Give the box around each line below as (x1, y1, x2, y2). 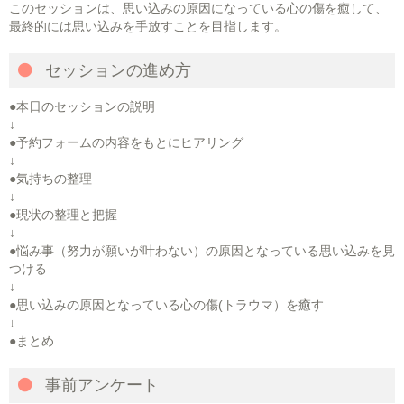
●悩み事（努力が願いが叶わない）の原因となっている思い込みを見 (9, 243, 395, 259)
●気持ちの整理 (9, 171, 92, 187)
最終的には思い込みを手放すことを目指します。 (9, 19, 287, 34)
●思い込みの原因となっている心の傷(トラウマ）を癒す (9, 298, 324, 313)
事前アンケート (41, 376, 159, 395)
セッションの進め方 (41, 61, 191, 80)
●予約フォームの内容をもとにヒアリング (9, 135, 243, 151)
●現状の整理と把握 (9, 207, 117, 223)
